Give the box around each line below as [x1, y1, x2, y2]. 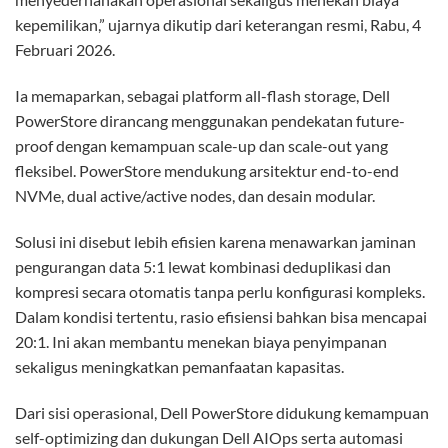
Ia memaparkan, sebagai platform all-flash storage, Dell [15, 86, 390, 106]
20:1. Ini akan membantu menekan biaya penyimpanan [15, 331, 387, 351]
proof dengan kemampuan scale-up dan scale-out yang [15, 136, 388, 156]
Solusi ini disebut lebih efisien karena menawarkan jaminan [15, 231, 416, 251]
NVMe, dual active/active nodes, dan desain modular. [15, 186, 375, 206]
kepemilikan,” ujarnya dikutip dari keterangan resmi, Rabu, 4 [15, 15, 421, 35]
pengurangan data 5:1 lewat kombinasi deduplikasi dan [15, 256, 391, 276]
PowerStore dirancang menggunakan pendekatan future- [15, 111, 405, 131]
